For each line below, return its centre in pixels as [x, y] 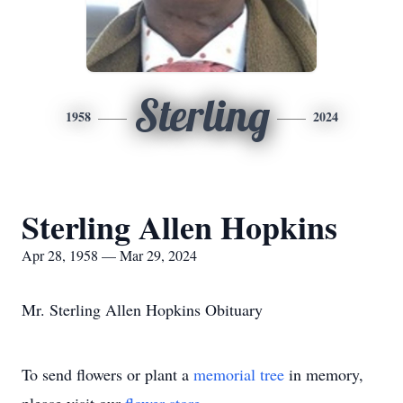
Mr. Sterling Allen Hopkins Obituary [142, 309]
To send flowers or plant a [107, 374]
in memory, [324, 374]
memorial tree [239, 374]
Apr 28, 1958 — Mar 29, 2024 [109, 255]
